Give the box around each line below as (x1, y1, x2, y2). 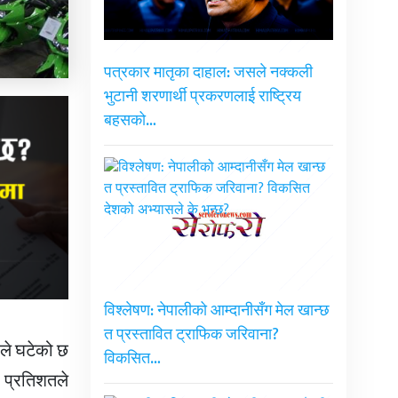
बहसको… (103, 107, 156, 135)
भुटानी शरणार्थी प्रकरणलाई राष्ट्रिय (103, 84, 301, 111)
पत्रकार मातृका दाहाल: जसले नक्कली (103, 60, 313, 87)
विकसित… (103, 346, 161, 373)
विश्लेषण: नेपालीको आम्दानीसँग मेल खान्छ (103, 298, 330, 325)
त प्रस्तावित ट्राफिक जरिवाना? (103, 322, 279, 349)
